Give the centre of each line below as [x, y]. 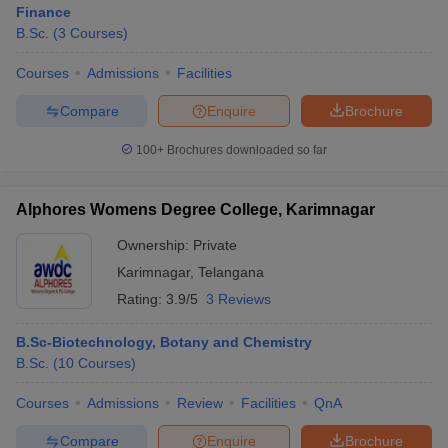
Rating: [141, 299]
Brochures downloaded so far [245, 150]
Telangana [231, 272]
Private [215, 245]
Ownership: [155, 245]
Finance [43, 12]
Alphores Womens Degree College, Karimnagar [195, 209]
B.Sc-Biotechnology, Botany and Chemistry [164, 342]
